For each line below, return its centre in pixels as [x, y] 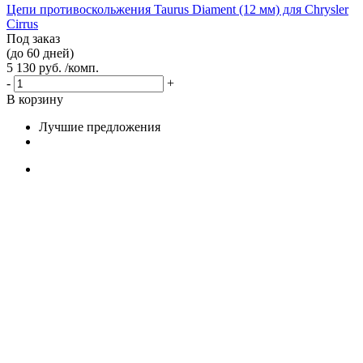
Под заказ [33, 38]
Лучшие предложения [100, 126]
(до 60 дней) [40, 53]
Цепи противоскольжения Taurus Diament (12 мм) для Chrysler [177, 9]
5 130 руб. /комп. [53, 67]
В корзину [35, 99]
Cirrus [22, 23]
